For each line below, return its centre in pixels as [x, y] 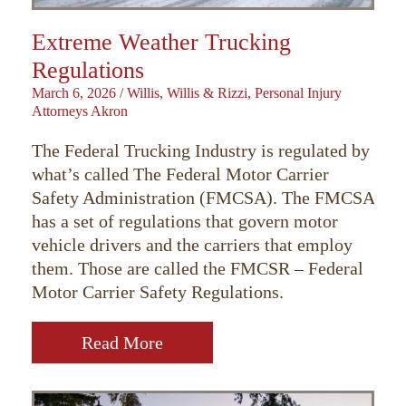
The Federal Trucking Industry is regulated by [201, 151]
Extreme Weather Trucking [161, 43]
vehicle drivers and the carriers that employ [192, 245]
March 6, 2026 [74, 93]
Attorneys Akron [80, 111]
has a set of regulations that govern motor [185, 222]
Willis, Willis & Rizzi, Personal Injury [234, 93]
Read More [122, 343]
